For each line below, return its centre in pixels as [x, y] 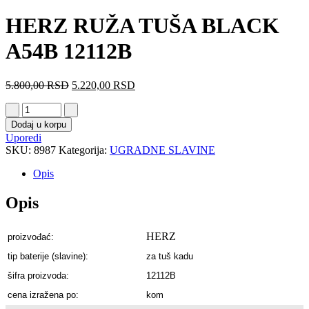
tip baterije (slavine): [48, 256]
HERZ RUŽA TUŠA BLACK [142, 26]
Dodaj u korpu [39, 124]
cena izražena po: [43, 295]
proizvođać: [31, 237]
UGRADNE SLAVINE [162, 150]
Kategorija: [84, 150]
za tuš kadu [170, 256]
